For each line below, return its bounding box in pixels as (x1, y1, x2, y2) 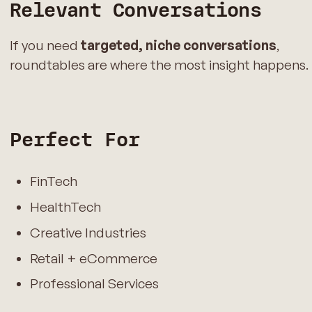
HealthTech (29, 198, 101, 216)
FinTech (29, 173, 77, 190)
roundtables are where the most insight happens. (9, 56, 309, 74)
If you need (9, 37, 81, 54)
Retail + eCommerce (29, 249, 157, 267)
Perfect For (9, 127, 140, 152)
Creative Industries (29, 224, 146, 241)
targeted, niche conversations (80, 37, 276, 54)
